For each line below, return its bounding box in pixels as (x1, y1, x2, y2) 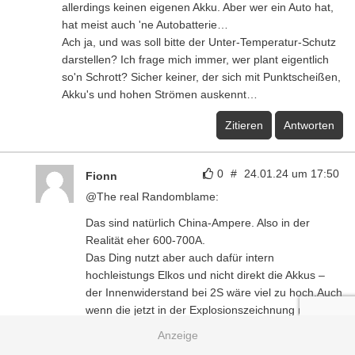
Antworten (284, 118, 334, 132)
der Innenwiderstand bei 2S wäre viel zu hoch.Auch (86, 285, 342, 299)
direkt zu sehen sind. (86, 320, 189, 334)
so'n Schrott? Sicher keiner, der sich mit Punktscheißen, (62, 70, 341, 83)
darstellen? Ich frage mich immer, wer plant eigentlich (62, 52, 329, 66)
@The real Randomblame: (86, 189, 219, 203)
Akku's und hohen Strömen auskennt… (62, 87, 258, 101)
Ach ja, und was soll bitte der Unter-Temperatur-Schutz (62, 35, 336, 48)
